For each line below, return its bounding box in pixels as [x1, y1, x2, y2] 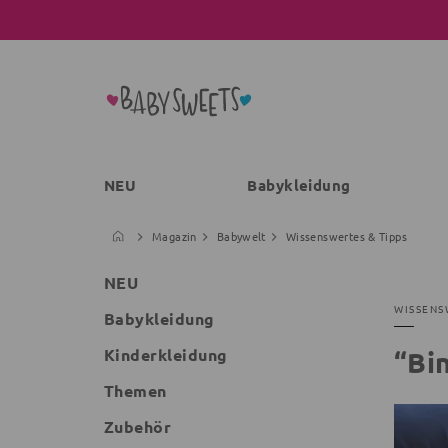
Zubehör [104, 416, 172, 437]
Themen [104, 380, 167, 401]
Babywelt [216, 228, 266, 244]
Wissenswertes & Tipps [285, 228, 408, 244]
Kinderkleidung [104, 344, 228, 365]
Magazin [152, 228, 197, 244]
